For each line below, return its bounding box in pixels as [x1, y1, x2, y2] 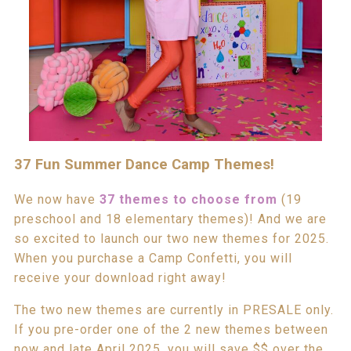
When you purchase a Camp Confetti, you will [13, 251, 292, 266]
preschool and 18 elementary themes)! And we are [13, 212, 327, 227]
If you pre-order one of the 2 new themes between [13, 322, 328, 338]
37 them [99, 192, 153, 208]
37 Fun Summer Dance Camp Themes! [13, 156, 274, 174]
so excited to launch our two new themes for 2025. [13, 231, 329, 247]
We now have [13, 192, 100, 208]
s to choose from [161, 192, 277, 208]
